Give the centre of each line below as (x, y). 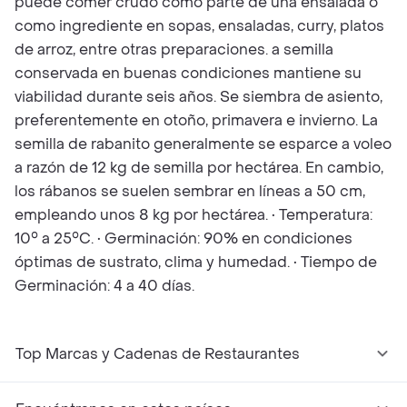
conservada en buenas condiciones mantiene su (188, 73)
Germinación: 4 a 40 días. (104, 286)
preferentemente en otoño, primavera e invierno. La (196, 120)
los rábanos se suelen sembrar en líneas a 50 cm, (190, 191)
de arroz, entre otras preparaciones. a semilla (174, 50)
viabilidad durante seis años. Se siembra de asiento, (199, 97)
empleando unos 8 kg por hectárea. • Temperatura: (194, 215)
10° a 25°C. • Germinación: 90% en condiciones (184, 238)
